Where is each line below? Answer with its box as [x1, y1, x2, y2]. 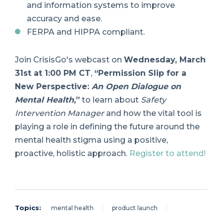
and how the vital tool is [106, 109, 202, 118]
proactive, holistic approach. [15, 149, 127, 159]
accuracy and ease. [27, 14, 102, 24]
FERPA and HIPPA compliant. [27, 27, 145, 37]
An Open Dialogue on [92, 82, 181, 92]
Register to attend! [129, 149, 206, 159]
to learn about [82, 95, 139, 105]
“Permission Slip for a [94, 68, 186, 78]
